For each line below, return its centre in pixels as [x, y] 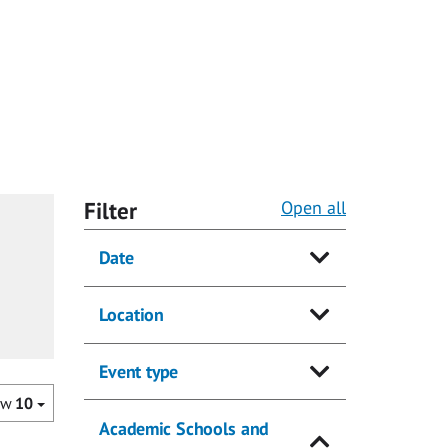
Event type [138, 371]
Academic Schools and [183, 428]
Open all [313, 208]
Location [130, 315]
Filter [110, 211]
